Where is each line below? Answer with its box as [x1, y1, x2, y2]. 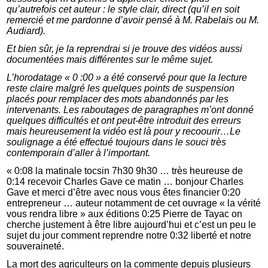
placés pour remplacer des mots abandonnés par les [7, 94, 229, 105]
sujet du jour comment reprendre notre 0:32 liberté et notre [7, 230, 252, 241]
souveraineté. [7, 241, 65, 252]
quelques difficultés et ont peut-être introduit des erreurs [7, 115, 242, 126]
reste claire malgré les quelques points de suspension [7, 83, 235, 94]
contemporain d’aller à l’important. [7, 148, 151, 159]
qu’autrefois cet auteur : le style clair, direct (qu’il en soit [7, 4, 240, 15]
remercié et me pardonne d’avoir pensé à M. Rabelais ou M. [7, 15, 260, 26]
